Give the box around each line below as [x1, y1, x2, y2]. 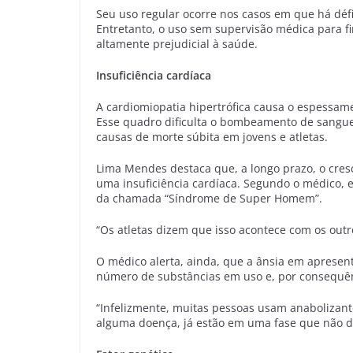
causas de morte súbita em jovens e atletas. [96, 128, 328, 144]
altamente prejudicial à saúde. [96, 35, 258, 51]
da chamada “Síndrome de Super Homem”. [96, 190, 322, 206]
